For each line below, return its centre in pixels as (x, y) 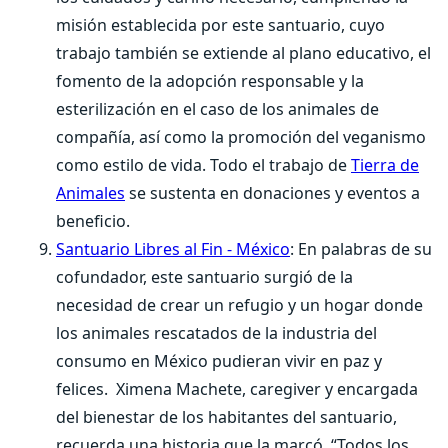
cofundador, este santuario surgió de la (204, 277)
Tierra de (385, 165)
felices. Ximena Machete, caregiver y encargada (237, 389)
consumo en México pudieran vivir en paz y (219, 361)
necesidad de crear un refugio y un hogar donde (239, 305)
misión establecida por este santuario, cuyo (220, 25)
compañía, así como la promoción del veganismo (241, 137)
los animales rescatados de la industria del (216, 333)
